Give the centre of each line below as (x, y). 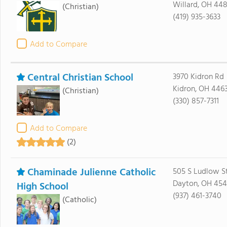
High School (42, 187)
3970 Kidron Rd (198, 77)
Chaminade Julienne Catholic (91, 173)
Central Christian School (80, 78)
